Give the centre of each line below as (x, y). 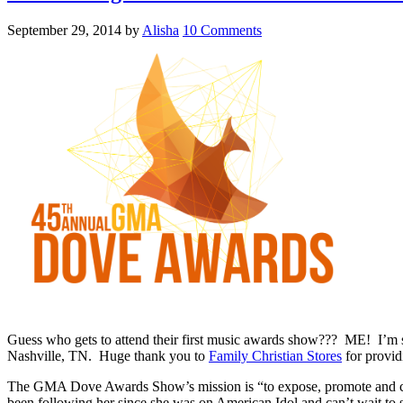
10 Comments (222, 30)
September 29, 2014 (64, 30)
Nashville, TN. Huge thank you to (108, 355)
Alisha (161, 30)
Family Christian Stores (275, 355)
